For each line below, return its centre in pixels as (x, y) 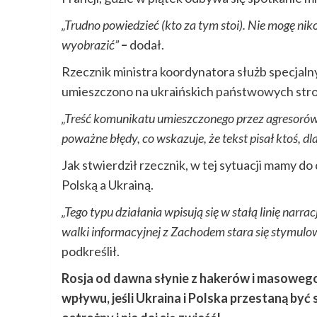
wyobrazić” (90, 45)
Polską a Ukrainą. (108, 185)
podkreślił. (91, 252)
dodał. (146, 45)
